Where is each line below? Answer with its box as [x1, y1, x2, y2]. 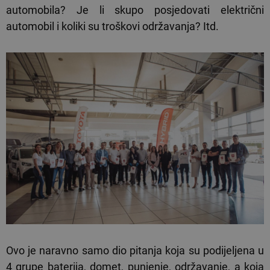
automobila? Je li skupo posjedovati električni [6, 4, 264, 17]
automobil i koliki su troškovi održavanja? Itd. [6, 20, 219, 33]
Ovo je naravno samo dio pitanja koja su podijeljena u [6, 244, 264, 257]
